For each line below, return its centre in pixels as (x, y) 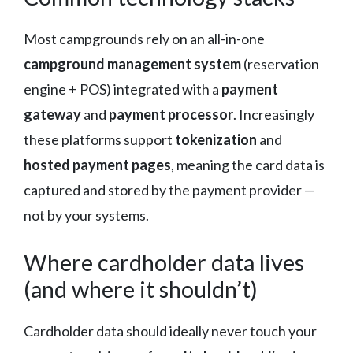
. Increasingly (274, 114)
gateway (52, 114)
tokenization (216, 139)
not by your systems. (86, 215)
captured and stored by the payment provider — (169, 190)
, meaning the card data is (248, 164)
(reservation (280, 63)
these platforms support (99, 139)
